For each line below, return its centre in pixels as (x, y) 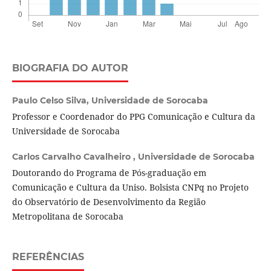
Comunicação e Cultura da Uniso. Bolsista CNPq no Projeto (130, 188)
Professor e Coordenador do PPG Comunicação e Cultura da (133, 117)
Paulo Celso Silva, (51, 101)
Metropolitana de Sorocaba (67, 217)
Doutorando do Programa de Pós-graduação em (109, 173)
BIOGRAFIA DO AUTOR (70, 68)
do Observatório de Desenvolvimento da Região (109, 202)
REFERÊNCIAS (48, 257)
